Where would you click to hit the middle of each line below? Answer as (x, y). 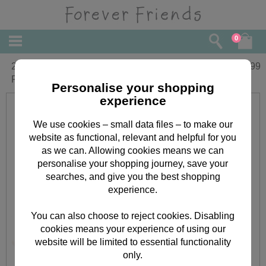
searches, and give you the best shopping (133, 176)
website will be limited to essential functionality (133, 242)
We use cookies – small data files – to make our (133, 124)
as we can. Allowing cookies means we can (133, 150)
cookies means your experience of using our (133, 229)
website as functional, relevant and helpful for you (133, 137)
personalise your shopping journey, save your (133, 163)
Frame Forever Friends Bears (73, 79)
